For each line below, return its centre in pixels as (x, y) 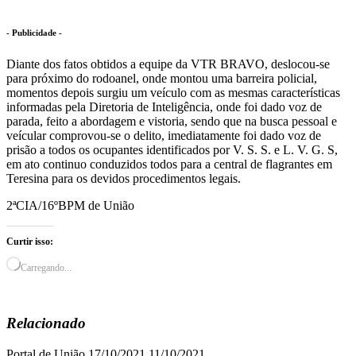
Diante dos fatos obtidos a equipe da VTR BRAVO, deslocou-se (168, 64)
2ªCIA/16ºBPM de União (70, 205)
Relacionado (46, 323)
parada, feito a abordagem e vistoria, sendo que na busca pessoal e (172, 121)
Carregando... (46, 267)
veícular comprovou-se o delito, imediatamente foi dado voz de (164, 135)
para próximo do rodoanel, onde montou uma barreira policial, (162, 78)
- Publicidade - (34, 32)
